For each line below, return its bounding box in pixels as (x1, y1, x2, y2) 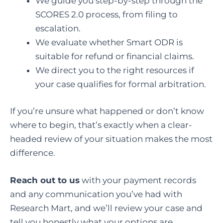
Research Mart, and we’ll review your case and (10, 203, 203, 213)
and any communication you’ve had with (10, 189, 182, 199)
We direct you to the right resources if (35, 65, 194, 76)
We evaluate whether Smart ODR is (35, 37, 183, 48)
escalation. (35, 23, 81, 34)
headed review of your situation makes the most (10, 133, 213, 144)
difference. (10, 147, 57, 158)
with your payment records (80, 175, 196, 185)
